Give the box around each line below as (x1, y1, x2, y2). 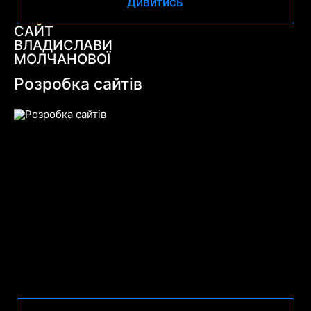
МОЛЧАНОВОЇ (13, 51, 110, 68)
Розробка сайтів (13, 74, 142, 94)
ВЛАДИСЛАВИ (13, 37, 112, 54)
